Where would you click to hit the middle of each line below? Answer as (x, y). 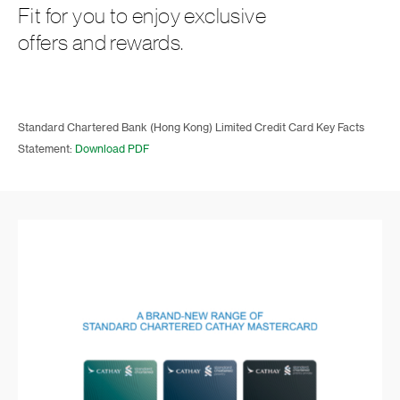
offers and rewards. (101, 43)
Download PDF (112, 149)
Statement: (46, 149)
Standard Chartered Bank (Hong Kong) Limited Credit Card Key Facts (191, 128)
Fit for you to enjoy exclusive (142, 16)
